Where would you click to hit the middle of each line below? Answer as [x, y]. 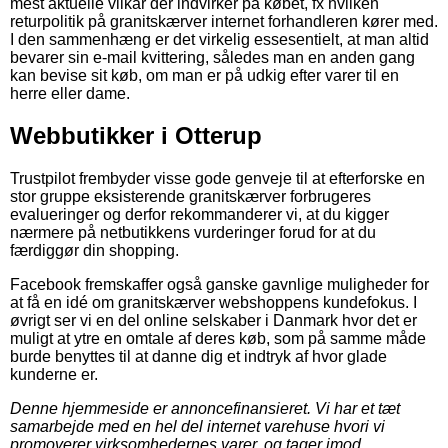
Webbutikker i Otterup [136, 136]
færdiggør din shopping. [94, 251]
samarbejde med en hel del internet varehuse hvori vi [197, 427]
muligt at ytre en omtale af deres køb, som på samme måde [218, 339]
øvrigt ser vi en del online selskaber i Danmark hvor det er [213, 321]
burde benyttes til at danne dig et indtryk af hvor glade [198, 357]
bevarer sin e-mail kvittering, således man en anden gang [212, 57]
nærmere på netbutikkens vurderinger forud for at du [193, 233]
